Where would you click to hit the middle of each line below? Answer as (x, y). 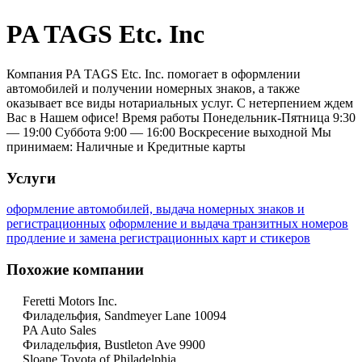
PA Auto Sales (59, 330)
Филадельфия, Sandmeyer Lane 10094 (124, 315)
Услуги (31, 178)
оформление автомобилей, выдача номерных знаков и (156, 209)
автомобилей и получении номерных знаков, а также (153, 88)
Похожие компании (75, 270)
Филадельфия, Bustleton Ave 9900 (114, 344)
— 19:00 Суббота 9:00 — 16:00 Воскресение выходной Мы (169, 132)
